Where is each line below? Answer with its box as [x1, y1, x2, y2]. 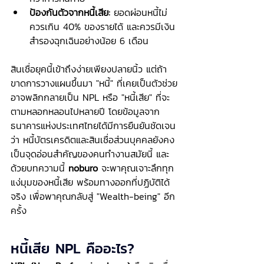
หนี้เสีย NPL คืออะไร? [11, 238, 134, 259]
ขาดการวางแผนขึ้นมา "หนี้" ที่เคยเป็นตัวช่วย [11, 76, 177, 90]
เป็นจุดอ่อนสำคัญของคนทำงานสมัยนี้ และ [11, 147, 169, 161]
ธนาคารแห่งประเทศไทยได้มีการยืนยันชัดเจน [11, 118, 176, 133]
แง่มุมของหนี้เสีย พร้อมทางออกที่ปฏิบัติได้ [11, 175, 170, 189]
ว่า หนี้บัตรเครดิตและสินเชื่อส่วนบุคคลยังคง [11, 133, 174, 147]
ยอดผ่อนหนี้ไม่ [110, 5, 167, 19]
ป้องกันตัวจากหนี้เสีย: [29, 5, 110, 19]
